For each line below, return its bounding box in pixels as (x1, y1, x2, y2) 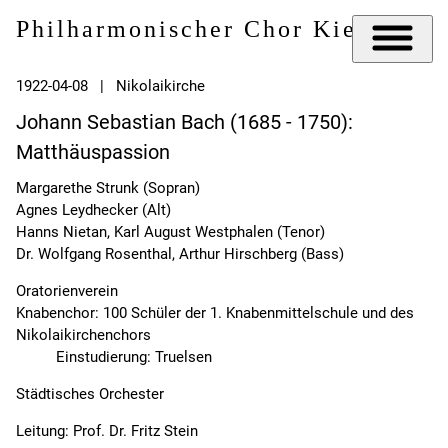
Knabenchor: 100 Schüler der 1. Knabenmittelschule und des (16, 304, 414, 323)
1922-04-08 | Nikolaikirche (16, 77, 205, 96)
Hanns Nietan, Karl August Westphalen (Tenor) (16, 223, 325, 242)
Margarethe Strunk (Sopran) (16, 179, 200, 198)
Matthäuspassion (16, 140, 170, 165)
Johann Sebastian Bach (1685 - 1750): (16, 110, 353, 135)
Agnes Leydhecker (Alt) (16, 201, 171, 220)
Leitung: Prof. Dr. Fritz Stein (16, 422, 198, 441)
